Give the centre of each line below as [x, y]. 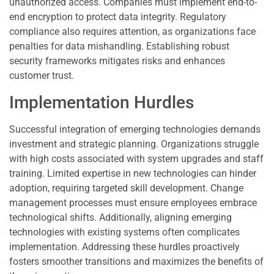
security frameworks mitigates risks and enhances [117, 61]
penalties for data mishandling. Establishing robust [119, 46]
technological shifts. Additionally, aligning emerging [120, 217]
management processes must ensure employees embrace [133, 202]
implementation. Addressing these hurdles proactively [124, 246]
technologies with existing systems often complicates [124, 232]
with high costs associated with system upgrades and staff [136, 158]
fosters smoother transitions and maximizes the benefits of [136, 261]
